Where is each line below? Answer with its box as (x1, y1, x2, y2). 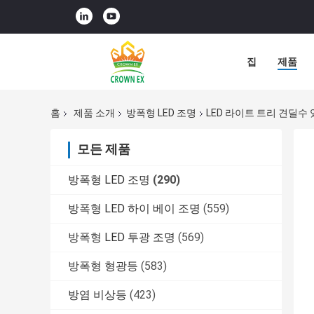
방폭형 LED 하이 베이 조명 (68, 202, 200, 216)
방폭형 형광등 (68, 259, 138, 273)
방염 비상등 (68, 288, 127, 302)
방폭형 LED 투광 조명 (68, 231, 175, 245)
